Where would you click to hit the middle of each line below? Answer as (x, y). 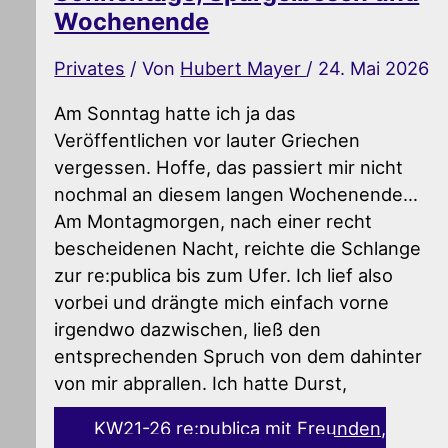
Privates (90, 68)
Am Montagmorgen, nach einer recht (213, 220)
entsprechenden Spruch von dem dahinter (238, 355)
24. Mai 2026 (374, 68)
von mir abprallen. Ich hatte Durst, (201, 382)
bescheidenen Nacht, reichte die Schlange (238, 247)
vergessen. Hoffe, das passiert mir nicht (229, 166)
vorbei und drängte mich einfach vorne (222, 301)
